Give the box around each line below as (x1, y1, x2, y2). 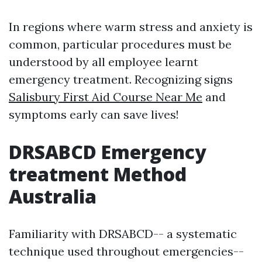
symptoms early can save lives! (9, 107, 179, 122)
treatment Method (9, 161, 187, 187)
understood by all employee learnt (9, 54, 198, 69)
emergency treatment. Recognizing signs (9, 72, 233, 87)
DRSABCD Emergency (9, 139, 206, 164)
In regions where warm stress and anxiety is (9, 19, 253, 34)
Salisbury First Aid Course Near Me (9, 89, 202, 104)
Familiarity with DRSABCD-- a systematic (9, 226, 237, 241)
